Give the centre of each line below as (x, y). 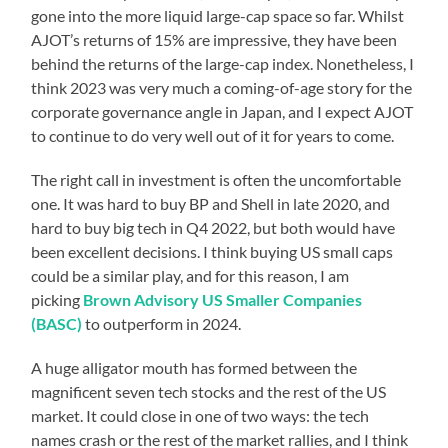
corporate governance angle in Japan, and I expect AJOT (222, 111)
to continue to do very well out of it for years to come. (213, 135)
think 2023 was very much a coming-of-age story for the (222, 87)
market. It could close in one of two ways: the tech (200, 415)
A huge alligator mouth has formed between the (194, 367)
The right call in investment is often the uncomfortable (216, 179)
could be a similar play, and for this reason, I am (190, 275)
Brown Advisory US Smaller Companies (223, 299)
